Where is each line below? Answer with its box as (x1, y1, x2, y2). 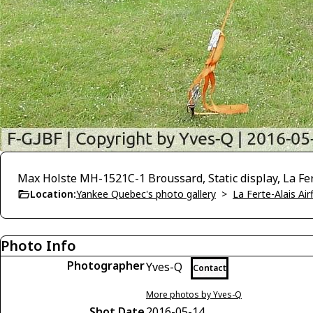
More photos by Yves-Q (146, 289, 242, 300)
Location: (30, 187, 76, 201)
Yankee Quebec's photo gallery (76, 187, 216, 201)
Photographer (67, 258, 145, 273)
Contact (193, 262, 226, 274)
